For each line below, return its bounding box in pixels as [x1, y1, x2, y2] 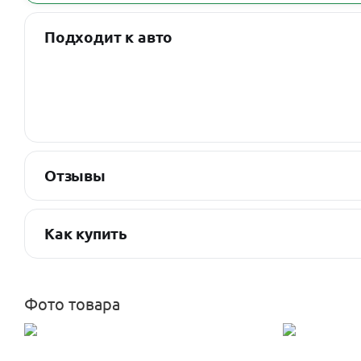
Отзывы [44, 165, 106, 186]
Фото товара [24, 293, 120, 313]
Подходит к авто [44, 27, 173, 48]
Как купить [44, 223, 128, 244]
